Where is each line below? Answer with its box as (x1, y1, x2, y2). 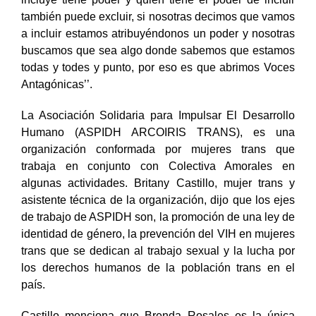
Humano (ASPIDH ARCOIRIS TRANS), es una (21, 140, 295, 153)
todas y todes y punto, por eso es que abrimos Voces (21, 75, 295, 88)
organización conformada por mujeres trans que (21, 157, 295, 170)
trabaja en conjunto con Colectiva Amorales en (21, 174, 295, 187)
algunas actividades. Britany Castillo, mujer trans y (21, 191, 295, 204)
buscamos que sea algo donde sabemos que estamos (21, 59, 295, 71)
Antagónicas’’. (21, 92, 92, 105)
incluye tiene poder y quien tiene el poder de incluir (21, 8, 295, 20)
